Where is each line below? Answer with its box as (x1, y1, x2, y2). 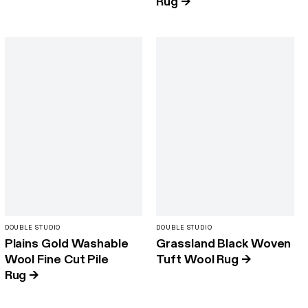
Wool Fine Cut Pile (4, 252, 109, 268)
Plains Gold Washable (4, 236, 129, 252)
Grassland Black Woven (156, 236, 291, 252)
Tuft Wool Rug (156, 252, 239, 268)
